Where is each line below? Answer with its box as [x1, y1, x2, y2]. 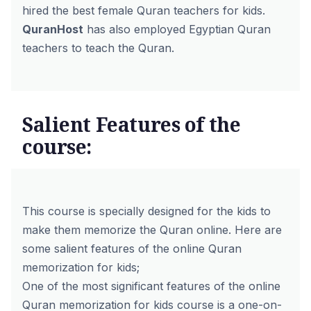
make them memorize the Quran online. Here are [22, 223, 282, 237]
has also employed [83, 22, 189, 36]
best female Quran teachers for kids [72, 3, 262, 17]
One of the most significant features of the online [22, 279, 280, 293]
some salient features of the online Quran [22, 242, 242, 255]
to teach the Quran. [68, 41, 174, 55]
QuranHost [22, 22, 83, 36]
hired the [22, 3, 72, 17]
